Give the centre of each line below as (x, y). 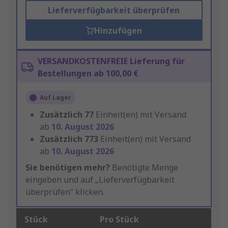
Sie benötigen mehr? (68, 168)
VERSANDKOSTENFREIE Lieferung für (111, 61)
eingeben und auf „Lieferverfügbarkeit (100, 180)
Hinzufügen (118, 31)
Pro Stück (119, 220)
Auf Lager (55, 98)
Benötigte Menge (144, 168)
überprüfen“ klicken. (65, 192)
